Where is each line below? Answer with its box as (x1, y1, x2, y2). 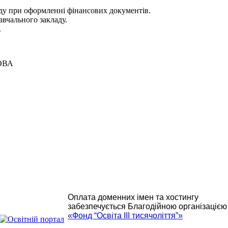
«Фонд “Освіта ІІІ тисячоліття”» (68, 211, 183, 220)
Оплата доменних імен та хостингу (68, 193, 198, 202)
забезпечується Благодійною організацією (68, 202, 227, 211)
